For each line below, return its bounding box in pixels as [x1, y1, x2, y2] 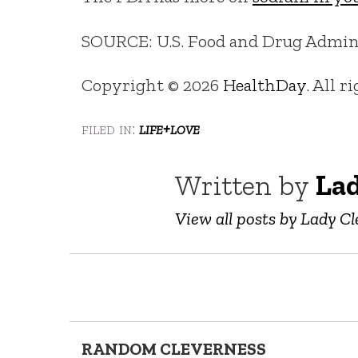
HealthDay [223, 74, 306, 97]
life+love [139, 118, 200, 139]
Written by [175, 168, 316, 203]
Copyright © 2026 [82, 74, 223, 97]
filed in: [82, 118, 139, 139]
